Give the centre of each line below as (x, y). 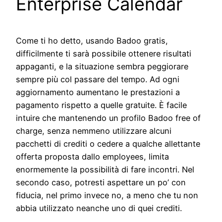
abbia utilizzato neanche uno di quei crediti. (99, 208)
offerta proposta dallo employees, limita (92, 157)
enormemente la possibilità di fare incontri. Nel (105, 170)
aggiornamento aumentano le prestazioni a (98, 92)
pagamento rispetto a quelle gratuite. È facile (101, 105)
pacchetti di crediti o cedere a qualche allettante (108, 144)
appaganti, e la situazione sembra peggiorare (102, 67)
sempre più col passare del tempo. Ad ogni (98, 80)
